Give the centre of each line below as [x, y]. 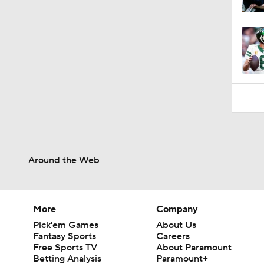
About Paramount [194, 247]
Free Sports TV [65, 247]
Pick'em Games [66, 225]
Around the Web [64, 160]
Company [177, 209]
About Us [176, 225]
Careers [173, 236]
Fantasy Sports [65, 236]
